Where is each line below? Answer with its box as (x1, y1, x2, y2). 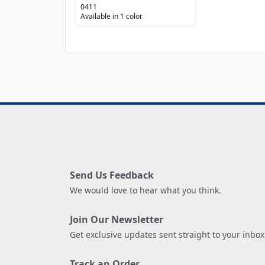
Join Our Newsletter (70, 213, 163, 227)
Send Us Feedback (70, 169, 154, 182)
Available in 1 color (80, 11, 143, 21)
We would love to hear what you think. (70, 185, 221, 196)
